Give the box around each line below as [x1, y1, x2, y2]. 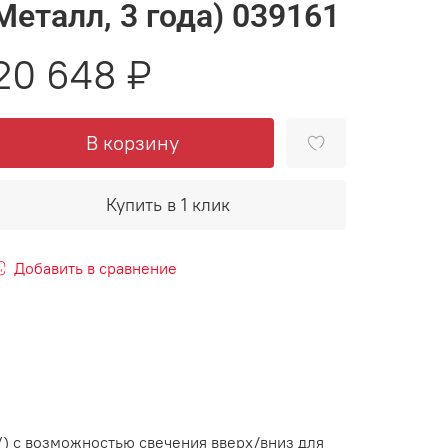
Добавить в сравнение [14, 258, 178, 279]
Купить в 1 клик [106, 193, 231, 217]
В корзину [85, 130, 179, 156]
